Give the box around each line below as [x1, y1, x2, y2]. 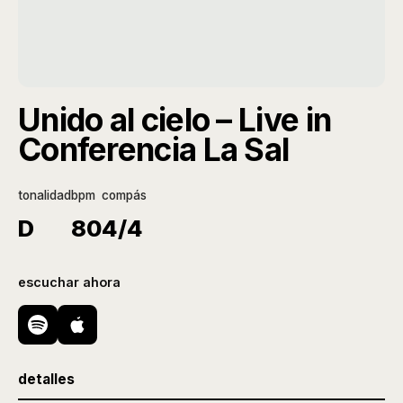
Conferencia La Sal [18, 130, 290, 168]
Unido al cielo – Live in [18, 101, 332, 139]
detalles [18, 371, 75, 388]
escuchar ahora [18, 274, 121, 290]
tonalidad [18, 188, 71, 202]
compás [102, 188, 147, 202]
